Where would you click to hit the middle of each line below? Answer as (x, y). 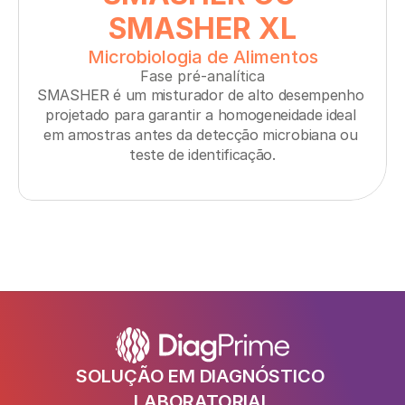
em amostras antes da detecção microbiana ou (201, 135)
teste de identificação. (202, 155)
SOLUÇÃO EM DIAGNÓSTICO (200, 376)
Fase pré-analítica (202, 76)
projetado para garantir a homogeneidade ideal (200, 115)
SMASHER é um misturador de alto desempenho (200, 95)
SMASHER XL (202, 28)
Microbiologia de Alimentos (202, 57)
